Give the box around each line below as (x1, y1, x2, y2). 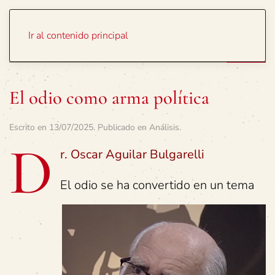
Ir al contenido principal (28, 29, 128, 42)
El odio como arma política (9, 87, 209, 109)
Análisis (149, 122, 179, 133)
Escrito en (9, 122, 49, 133)
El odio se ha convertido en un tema (60, 177, 254, 193)
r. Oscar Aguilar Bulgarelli (60, 146, 204, 163)
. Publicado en (93, 122, 149, 133)
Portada (192, 24, 227, 37)
